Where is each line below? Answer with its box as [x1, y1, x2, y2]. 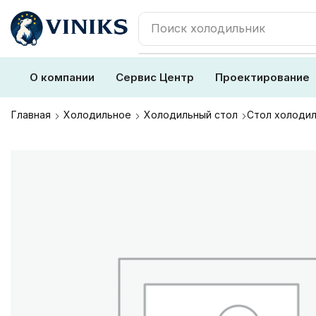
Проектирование [215, 71, 310, 84]
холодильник [190, 21, 266, 35]
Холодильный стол [144, 109, 238, 121]
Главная [11, 109, 51, 121]
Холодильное [63, 109, 131, 121]
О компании [30, 71, 95, 84]
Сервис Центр [116, 71, 194, 84]
